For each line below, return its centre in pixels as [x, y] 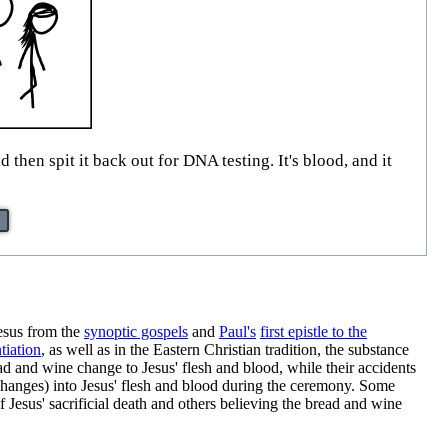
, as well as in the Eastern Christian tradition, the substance [225, 349]
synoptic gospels [136, 331]
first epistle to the [313, 331]
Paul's [237, 331]
